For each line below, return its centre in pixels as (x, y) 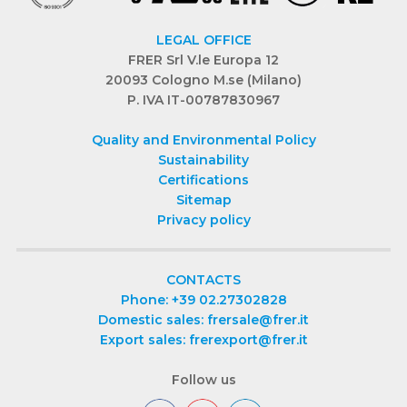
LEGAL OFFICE (203, 40)
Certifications (203, 180)
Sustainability (203, 160)
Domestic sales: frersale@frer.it (203, 320)
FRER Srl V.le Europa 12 (203, 60)
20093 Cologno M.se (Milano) (203, 80)
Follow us (203, 380)
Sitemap (203, 200)
